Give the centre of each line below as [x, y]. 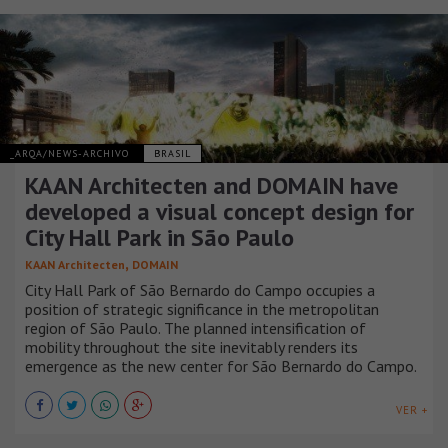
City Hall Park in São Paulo [159, 237]
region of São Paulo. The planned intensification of [195, 327]
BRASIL [172, 153]
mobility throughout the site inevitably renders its [191, 346]
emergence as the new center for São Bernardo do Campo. [221, 365]
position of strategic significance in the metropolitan [202, 308]
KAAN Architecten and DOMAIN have [211, 185]
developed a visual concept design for [219, 211]
